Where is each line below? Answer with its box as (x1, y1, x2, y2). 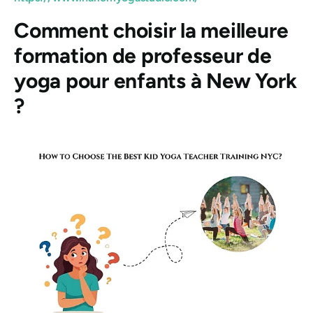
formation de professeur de (14, 42, 272, 68)
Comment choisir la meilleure (14, 17, 289, 43)
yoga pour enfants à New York (14, 67, 297, 94)
